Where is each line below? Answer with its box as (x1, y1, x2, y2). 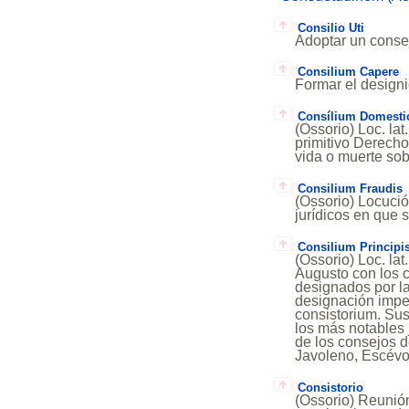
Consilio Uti (297, 20, 364, 35)
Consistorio (297, 380, 363, 394)
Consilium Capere (297, 65, 399, 79)
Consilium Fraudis (297, 181, 403, 195)
